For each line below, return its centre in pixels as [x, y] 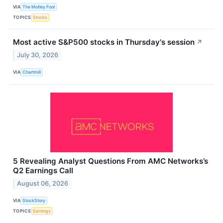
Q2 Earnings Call [43, 170]
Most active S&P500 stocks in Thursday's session [104, 42]
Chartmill [32, 72]
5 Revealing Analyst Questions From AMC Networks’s [111, 161]
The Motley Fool [39, 6]
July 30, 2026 [38, 55]
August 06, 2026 [43, 183]
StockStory [34, 201]
